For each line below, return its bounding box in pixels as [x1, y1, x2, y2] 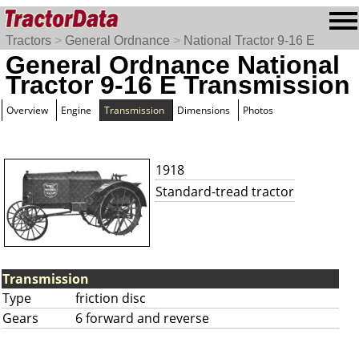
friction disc [75, 289, 146, 307]
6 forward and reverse [75, 309, 209, 327]
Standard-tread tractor [155, 183, 294, 200]
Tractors [6, 34, 51, 47]
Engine [61, 103, 91, 117]
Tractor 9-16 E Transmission [6, 71, 350, 99]
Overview [6, 103, 48, 117]
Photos [243, 103, 273, 117]
